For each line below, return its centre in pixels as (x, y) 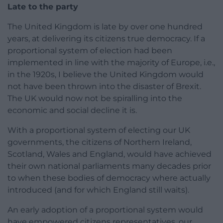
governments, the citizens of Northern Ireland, (100, 142)
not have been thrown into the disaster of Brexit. (104, 87)
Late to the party (43, 7)
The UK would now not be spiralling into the (95, 99)
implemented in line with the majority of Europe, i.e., (111, 63)
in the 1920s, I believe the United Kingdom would (106, 75)
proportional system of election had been (90, 51)
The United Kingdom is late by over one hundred (105, 27)
